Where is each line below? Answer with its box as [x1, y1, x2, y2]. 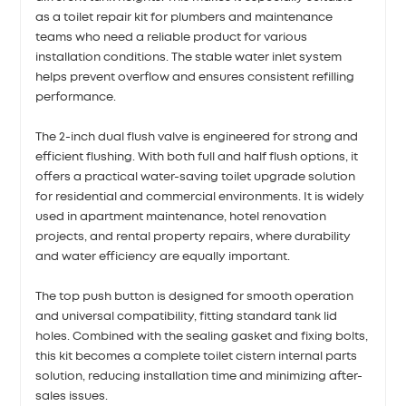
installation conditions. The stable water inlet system [35, 53, 343, 63]
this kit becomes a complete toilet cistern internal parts [35, 352, 358, 362]
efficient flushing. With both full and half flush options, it [35, 152, 359, 163]
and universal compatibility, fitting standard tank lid [35, 312, 338, 323]
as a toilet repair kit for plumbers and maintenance [35, 13, 333, 24]
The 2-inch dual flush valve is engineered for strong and [35, 132, 359, 143]
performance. [35, 92, 117, 103]
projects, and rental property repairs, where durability [35, 232, 352, 243]
